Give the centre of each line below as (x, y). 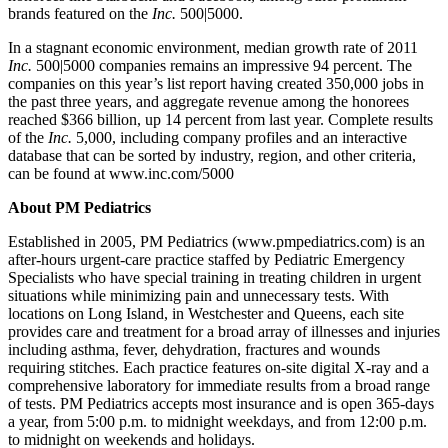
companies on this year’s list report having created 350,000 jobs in (216, 84)
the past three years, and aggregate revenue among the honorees (208, 102)
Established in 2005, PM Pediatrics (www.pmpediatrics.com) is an (216, 242)
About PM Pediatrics (79, 208)
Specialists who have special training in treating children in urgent (214, 278)
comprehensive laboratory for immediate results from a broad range (219, 386)
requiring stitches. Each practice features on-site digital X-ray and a (218, 368)
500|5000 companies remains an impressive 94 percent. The (222, 66)
